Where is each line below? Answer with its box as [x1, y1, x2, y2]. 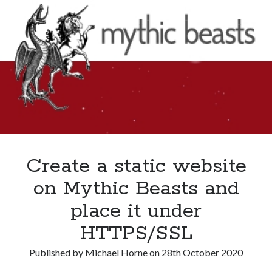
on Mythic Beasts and [33, 176, 239, 202]
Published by [29, 246, 85, 259]
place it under [70, 199, 202, 225]
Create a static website [25, 154, 246, 180]
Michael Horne [85, 246, 148, 259]
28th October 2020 [161, 246, 243, 259]
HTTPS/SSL [80, 221, 192, 247]
